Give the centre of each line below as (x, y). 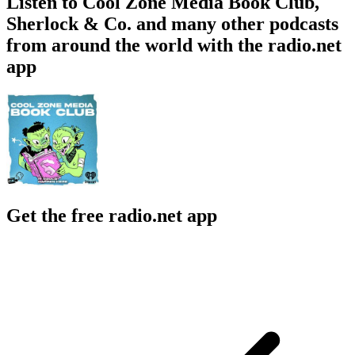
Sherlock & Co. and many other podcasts (172, 23)
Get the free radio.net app (112, 215)
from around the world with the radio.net (174, 45)
